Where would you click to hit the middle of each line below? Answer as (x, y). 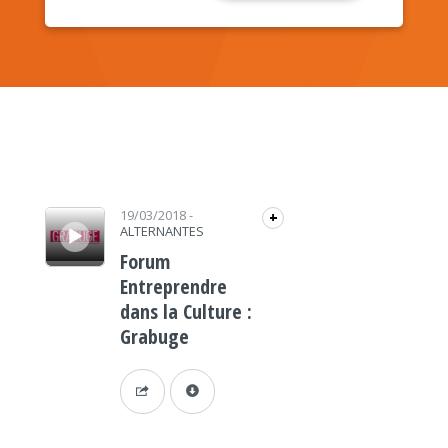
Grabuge (154, 336)
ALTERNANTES (161, 231)
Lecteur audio (65, 207)
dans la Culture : (185, 311)
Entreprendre (173, 286)
